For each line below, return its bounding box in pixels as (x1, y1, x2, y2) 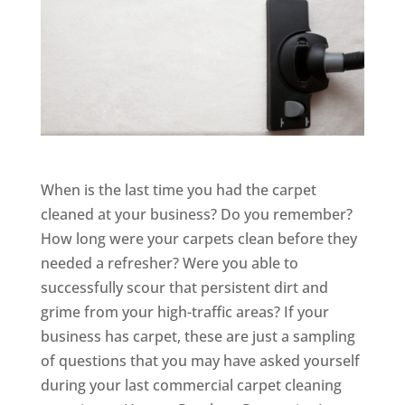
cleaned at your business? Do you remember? (40, 203, 353, 224)
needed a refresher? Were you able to (40, 252, 298, 273)
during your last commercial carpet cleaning (40, 374, 342, 395)
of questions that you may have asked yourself (40, 350, 360, 371)
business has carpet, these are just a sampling (40, 325, 355, 346)
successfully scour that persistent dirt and (40, 277, 328, 297)
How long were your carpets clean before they (40, 228, 357, 249)
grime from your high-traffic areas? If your (40, 301, 329, 322)
